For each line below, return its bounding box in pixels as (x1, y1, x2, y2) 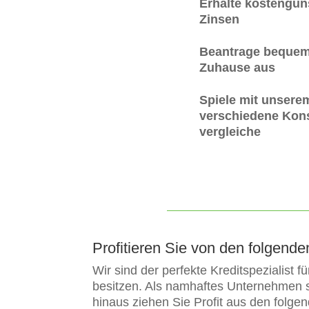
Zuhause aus (199, 60, 276, 74)
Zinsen (199, 12, 240, 27)
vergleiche (199, 124, 261, 139)
